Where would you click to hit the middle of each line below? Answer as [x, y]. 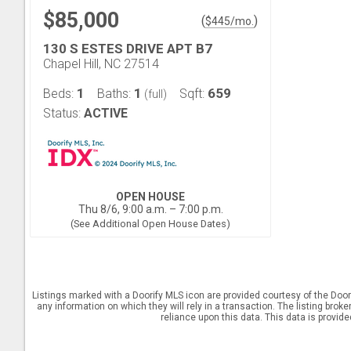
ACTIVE [106, 113]
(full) [154, 94]
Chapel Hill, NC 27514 [101, 64]
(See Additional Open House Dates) [150, 224]
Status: [62, 113]
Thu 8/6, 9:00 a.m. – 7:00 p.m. [150, 209]
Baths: [116, 94]
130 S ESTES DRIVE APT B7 [128, 49]
